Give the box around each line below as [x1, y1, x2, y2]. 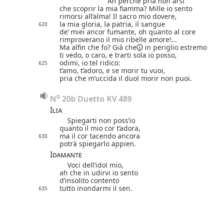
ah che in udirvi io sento [60, 168, 138, 177]
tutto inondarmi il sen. [60, 183, 132, 193]
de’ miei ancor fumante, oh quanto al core [60, 27, 196, 36]
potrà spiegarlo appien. [60, 139, 136, 148]
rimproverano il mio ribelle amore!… [60, 34, 177, 44]
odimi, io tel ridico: [60, 58, 120, 67]
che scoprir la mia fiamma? [60, 3, 149, 13]
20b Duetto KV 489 [60, 93, 132, 104]
